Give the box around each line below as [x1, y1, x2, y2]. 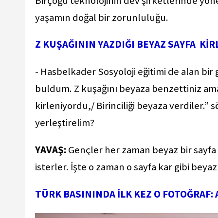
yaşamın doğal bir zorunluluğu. [35, 11, 170, 24]
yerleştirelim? [35, 116, 96, 129]
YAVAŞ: [35, 144, 66, 157]
